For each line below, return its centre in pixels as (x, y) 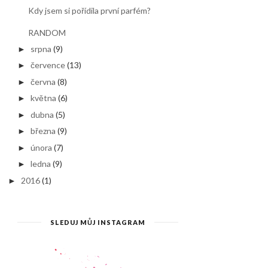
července (48, 65)
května (44, 98)
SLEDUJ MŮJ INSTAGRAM (98, 222)
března (43, 131)
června (43, 81)
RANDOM (47, 33)
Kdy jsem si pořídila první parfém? (90, 10)
